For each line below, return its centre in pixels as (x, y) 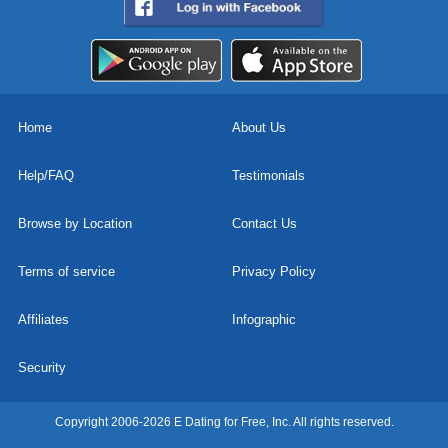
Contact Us (264, 224)
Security (42, 368)
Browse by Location (75, 224)
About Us (258, 128)
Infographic (263, 320)
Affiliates (43, 320)
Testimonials (268, 176)
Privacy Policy (273, 272)
